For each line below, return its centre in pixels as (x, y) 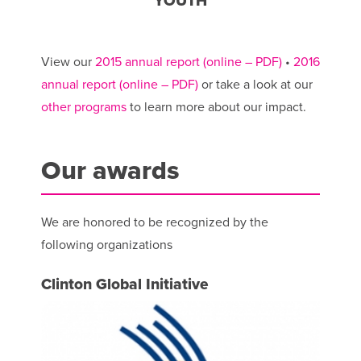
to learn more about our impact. (216, 108)
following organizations (106, 245)
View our (68, 62)
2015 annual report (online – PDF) (188, 62)
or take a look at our (255, 85)
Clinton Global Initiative (124, 284)
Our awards (110, 171)
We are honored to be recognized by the (154, 223)
